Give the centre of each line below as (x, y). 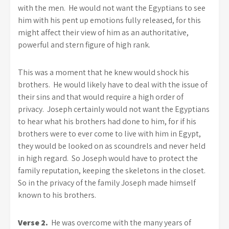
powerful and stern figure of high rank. (84, 45)
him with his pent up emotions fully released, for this (109, 20)
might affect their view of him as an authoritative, (103, 32)
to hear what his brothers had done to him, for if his (107, 121)
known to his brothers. (57, 195)
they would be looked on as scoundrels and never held (112, 146)
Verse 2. (33, 223)
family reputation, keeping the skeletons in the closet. (112, 170)
